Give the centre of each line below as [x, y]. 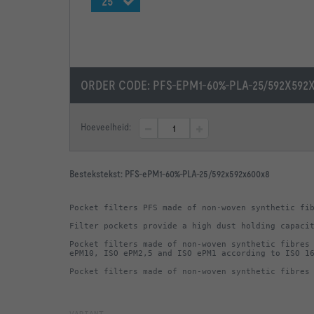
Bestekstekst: [97, 174]
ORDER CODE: [117, 86]
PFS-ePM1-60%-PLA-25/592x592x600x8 [197, 174]
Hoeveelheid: [107, 127]
